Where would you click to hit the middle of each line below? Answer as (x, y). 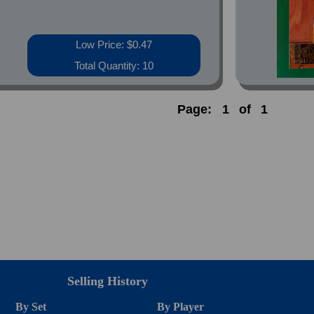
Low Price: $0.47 (114, 45)
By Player (180, 307)
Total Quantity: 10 (114, 66)
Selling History (107, 281)
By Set (31, 307)
